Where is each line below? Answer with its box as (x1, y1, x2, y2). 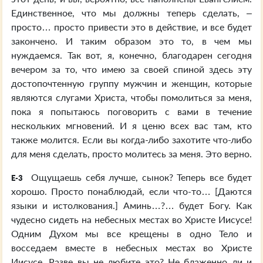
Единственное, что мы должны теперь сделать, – (11, 7, 252, 18)
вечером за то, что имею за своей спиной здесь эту (11, 63, 252, 75)
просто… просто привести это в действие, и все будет (11, 21, 252, 32)
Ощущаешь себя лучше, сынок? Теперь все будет (28, 171, 252, 183)
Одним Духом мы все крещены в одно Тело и (11, 228, 252, 239)
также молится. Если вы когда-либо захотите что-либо (11, 134, 252, 145)
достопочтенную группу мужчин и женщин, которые (11, 77, 252, 89)
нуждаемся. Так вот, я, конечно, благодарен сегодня (11, 49, 252, 60)
